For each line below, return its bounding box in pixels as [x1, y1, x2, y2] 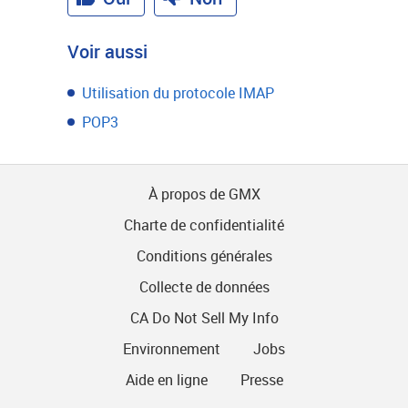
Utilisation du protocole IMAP [82, 83, 274, 103]
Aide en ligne [125, 370, 208, 390]
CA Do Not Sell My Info [129, 308, 279, 328]
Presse [240, 370, 283, 390]
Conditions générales [136, 246, 272, 266]
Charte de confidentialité [124, 215, 284, 235]
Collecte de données [138, 277, 270, 297]
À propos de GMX [148, 184, 260, 204]
